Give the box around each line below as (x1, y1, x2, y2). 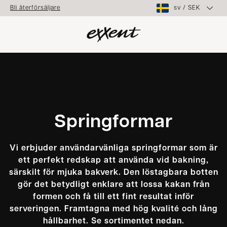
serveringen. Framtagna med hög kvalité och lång (9, 205, 218, 213)
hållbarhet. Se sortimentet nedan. (43, 217, 184, 225)
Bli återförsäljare (10, 5, 60, 11)
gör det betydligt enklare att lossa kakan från (17, 180, 210, 189)
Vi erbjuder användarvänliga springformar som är (9, 144, 218, 153)
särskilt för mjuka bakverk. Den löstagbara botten (9, 168, 218, 177)
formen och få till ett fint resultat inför (33, 193, 194, 201)
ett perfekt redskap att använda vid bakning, (18, 156, 209, 165)
